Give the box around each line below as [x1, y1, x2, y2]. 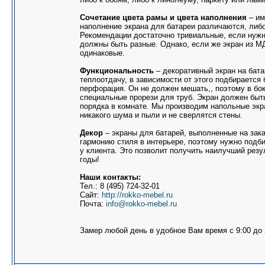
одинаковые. [80, 49, 125, 57]
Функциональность [80, 66, 154, 75]
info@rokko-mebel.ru [106, 199, 177, 208]
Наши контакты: [80, 173, 141, 182]
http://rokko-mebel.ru [102, 190, 173, 199]
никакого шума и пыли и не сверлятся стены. [80, 111, 243, 119]
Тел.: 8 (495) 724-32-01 [80, 182, 160, 190]
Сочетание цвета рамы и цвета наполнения [80, 13, 247, 22]
